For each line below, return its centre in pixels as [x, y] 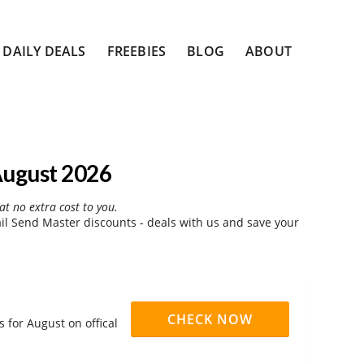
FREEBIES [136, 51]
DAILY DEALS [44, 51]
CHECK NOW [210, 319]
